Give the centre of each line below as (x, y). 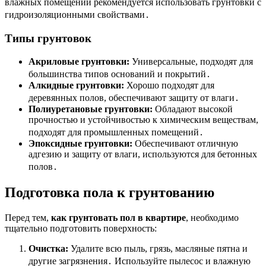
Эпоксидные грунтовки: (80, 143)
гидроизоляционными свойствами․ (77, 15)
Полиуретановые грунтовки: (91, 109)
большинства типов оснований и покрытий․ (120, 74)
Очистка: (48, 248)
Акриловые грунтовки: (79, 61)
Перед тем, (28, 217)
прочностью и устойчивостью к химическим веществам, (143, 119)
